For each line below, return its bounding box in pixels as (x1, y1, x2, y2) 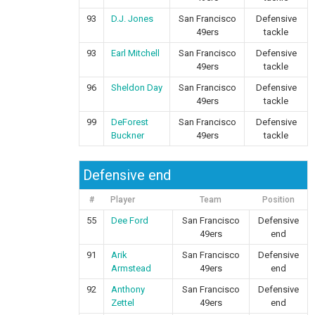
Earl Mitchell (111, 48, 160, 58)
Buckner (111, 130, 145, 141)
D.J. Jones (111, 13, 154, 24)
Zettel (111, 297, 135, 308)
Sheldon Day (111, 82, 163, 93)
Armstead (111, 263, 152, 274)
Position (262, 195, 295, 205)
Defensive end (83, 167, 172, 184)
